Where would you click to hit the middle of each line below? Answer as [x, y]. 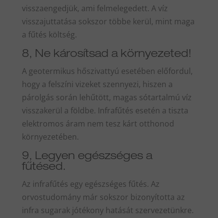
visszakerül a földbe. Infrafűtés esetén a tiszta [105, 111]
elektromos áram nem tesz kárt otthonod [98, 124]
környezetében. [50, 137]
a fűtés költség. [49, 35]
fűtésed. [44, 168]
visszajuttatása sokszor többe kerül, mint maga [108, 22]
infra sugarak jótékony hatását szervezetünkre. [108, 210]
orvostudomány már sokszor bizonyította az [103, 197]
